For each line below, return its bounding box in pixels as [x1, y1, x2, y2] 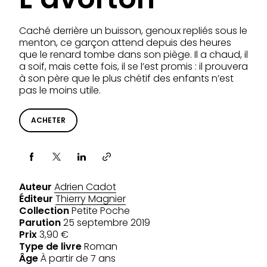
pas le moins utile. [19, 83, 101, 97]
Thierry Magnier [55, 192, 126, 206]
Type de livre [19, 240, 82, 253]
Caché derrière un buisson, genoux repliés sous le [19, 24, 247, 38]
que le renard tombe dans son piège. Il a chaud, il [19, 48, 248, 61]
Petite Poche [69, 204, 130, 218]
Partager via [19, 155, 74, 167]
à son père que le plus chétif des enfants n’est [19, 72, 234, 85]
